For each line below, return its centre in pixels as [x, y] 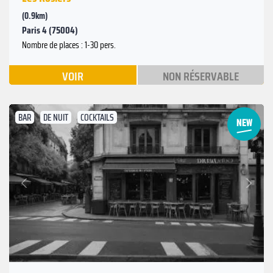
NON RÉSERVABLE [200, 76]
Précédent [42, 190]
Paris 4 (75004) [50, 30]
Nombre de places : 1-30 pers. [69, 45]
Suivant [234, 176]
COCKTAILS [97, 118]
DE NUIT [56, 118]
